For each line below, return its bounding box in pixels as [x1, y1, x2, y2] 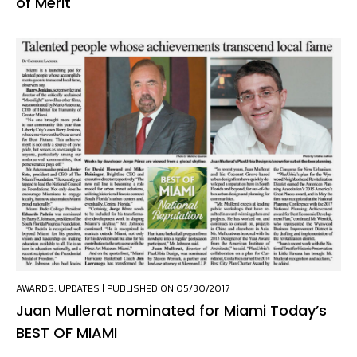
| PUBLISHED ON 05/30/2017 [100, 281, 229, 296]
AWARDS [16, 281, 54, 296]
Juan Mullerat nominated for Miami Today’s [16, 300, 327, 321]
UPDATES [58, 281, 100, 296]
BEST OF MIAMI [16, 323, 117, 343]
